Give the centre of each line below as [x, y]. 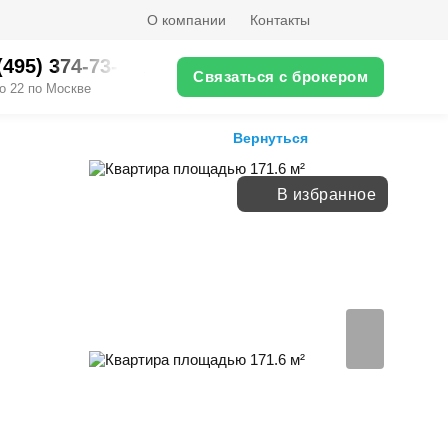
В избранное [326, 194]
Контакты [280, 20]
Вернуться [270, 138]
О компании [186, 20]
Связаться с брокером [280, 76]
